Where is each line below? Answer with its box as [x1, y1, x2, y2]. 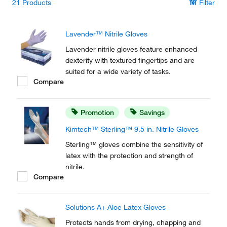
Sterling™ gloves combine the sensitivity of [65, 140, 203, 149]
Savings [139, 108, 165, 117]
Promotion [81, 108, 114, 117]
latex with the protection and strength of [65, 151, 193, 160]
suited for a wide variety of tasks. [65, 67, 171, 76]
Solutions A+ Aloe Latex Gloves [65, 203, 166, 212]
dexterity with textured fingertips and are [65, 56, 195, 65]
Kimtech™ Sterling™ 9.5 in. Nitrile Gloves [65, 125, 199, 134]
